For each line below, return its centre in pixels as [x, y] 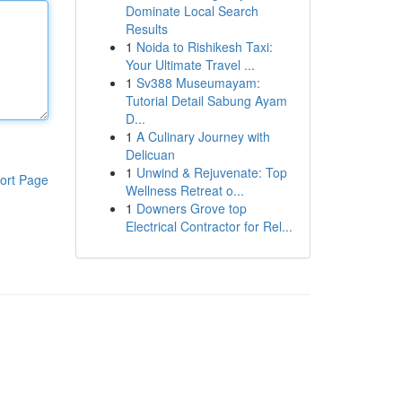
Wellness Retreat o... [184, 190]
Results [146, 29]
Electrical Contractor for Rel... [209, 226]
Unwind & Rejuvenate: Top [211, 172]
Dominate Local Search [192, 11]
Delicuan [150, 154]
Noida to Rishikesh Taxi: [204, 47]
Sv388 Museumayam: [198, 83]
